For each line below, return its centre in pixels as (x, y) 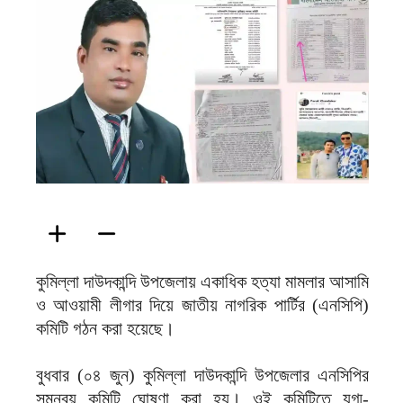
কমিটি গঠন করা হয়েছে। (105, 329)
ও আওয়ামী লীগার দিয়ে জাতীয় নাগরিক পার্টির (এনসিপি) (202, 305)
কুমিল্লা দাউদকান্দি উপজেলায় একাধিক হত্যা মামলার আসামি (202, 282)
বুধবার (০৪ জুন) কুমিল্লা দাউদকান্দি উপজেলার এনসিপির (202, 376)
